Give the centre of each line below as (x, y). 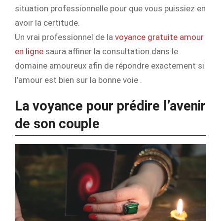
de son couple (57, 124)
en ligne (29, 52)
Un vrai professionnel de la (65, 37)
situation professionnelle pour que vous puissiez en (110, 9)
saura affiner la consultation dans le (111, 52)
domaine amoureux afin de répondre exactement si (110, 66)
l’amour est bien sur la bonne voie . (78, 80)
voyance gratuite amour (159, 37)
